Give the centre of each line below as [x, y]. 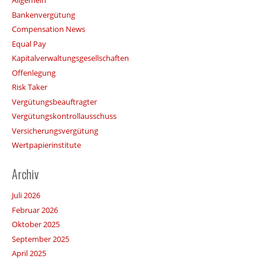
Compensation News [48, 29]
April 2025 [29, 253]
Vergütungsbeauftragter [54, 101]
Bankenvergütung [43, 14]
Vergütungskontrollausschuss [64, 116]
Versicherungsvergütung [55, 130]
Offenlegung [33, 72]
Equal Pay [29, 43]
